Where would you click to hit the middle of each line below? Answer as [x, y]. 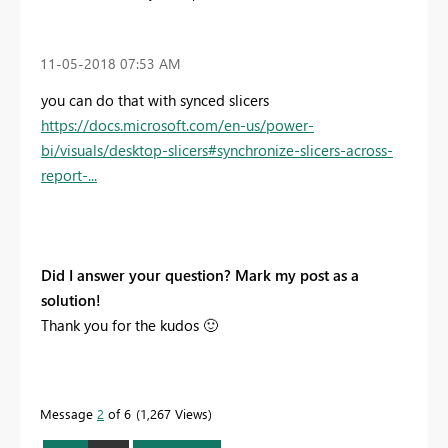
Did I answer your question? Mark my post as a [200, 275]
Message [68, 414]
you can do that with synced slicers [155, 100]
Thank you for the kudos [122, 325]
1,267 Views [174, 414]
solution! [71, 300]
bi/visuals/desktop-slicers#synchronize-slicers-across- [217, 150]
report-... [69, 175]
